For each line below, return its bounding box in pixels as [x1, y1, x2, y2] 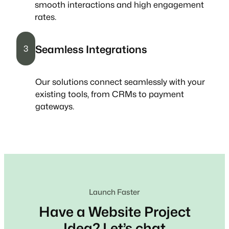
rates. [35, 12, 56, 22]
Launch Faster [89, 187, 140, 196]
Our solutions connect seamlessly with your [35, 77, 205, 87]
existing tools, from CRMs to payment [35, 89, 184, 100]
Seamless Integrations [35, 43, 147, 56]
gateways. [35, 101, 74, 112]
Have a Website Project [38, 203, 191, 220]
